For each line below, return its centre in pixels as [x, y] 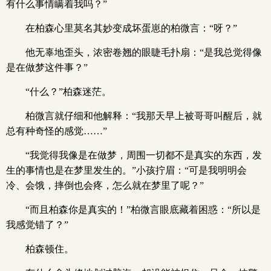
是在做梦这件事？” [47, 67]
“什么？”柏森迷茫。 [68, 92]
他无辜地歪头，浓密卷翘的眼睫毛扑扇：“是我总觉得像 [144, 52]
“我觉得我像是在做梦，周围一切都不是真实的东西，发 [144, 155]
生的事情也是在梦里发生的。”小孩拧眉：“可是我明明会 [126, 170]
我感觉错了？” [37, 225]
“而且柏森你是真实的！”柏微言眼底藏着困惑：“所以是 [143, 210]
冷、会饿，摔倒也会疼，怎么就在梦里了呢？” [105, 185]
